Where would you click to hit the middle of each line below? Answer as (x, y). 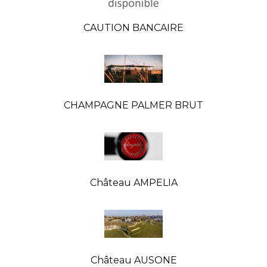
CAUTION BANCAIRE (133, 27)
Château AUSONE (133, 260)
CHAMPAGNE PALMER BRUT (133, 105)
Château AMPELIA (133, 182)
